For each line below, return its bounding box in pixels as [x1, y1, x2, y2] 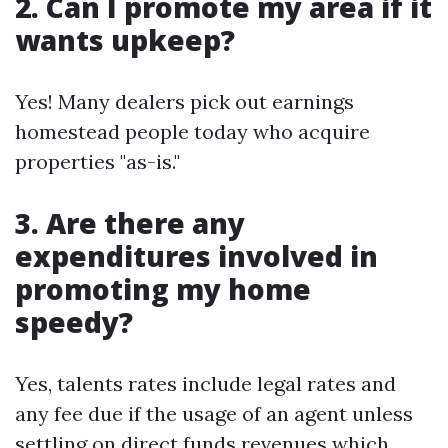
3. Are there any [15, 204, 245, 243]
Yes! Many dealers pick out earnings [15, 89, 354, 115]
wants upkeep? [15, 21, 235, 60]
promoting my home [15, 270, 311, 309]
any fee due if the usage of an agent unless [15, 401, 413, 427]
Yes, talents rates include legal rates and [15, 371, 396, 397]
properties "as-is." [15, 149, 180, 175]
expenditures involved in [15, 237, 378, 276]
